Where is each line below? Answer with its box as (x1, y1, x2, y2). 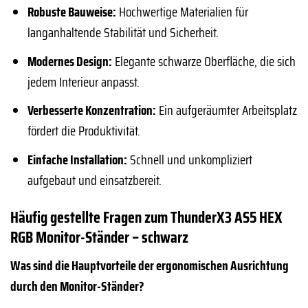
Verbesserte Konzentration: (27, 100, 156, 121)
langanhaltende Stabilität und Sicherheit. (27, 22, 219, 43)
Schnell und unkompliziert (126, 148, 252, 170)
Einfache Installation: (27, 148, 127, 170)
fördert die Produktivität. (27, 120, 140, 142)
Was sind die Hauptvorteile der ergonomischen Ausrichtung (10, 255, 289, 276)
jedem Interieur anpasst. (27, 71, 140, 92)
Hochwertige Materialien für (115, 1, 248, 23)
